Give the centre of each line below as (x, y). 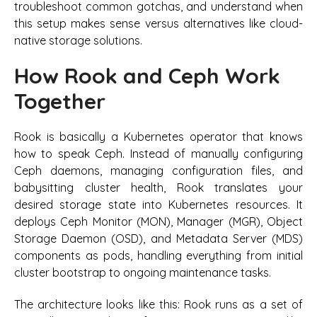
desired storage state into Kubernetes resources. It (158, 205)
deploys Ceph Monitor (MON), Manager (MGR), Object (158, 222)
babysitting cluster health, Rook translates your (158, 188)
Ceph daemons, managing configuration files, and (158, 171)
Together (60, 101)
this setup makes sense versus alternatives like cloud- (158, 23)
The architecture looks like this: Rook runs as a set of (158, 304)
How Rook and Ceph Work (147, 75)
